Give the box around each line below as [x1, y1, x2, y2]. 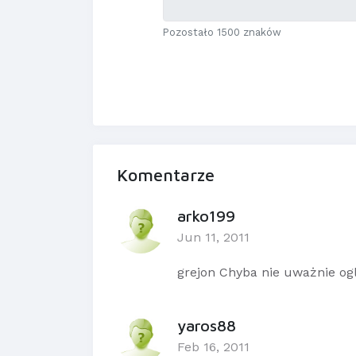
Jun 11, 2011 [177, 230, 250, 246]
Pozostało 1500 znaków [163, 26, 282, 39]
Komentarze [117, 164, 215, 186]
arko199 [177, 207, 235, 226]
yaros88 [177, 316, 236, 335]
